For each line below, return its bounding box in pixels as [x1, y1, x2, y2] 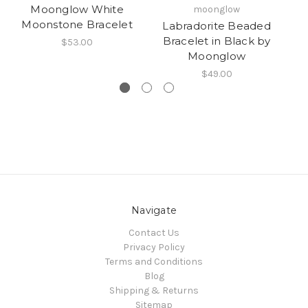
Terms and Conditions [105, 256, 203, 268]
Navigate [131, 204, 177, 217]
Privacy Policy [123, 241, 185, 254]
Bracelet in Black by [162, 34, 271, 48]
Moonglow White [30, 3, 124, 16]
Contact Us [129, 227, 179, 239]
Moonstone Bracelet [21, 18, 133, 32]
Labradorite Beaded [162, 19, 271, 33]
